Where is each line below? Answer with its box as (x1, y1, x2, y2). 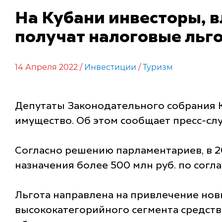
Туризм (143, 62, 173, 72)
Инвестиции (84, 62, 136, 72)
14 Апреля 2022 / (15, 62, 84, 72)
